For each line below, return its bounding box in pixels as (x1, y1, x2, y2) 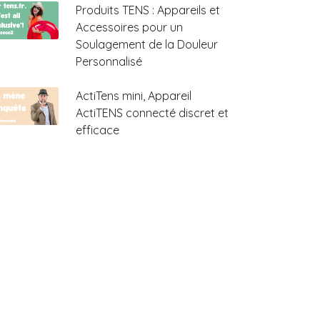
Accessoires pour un (76, 20, 183, 34)
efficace (76, 123, 119, 137)
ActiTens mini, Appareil (76, 89, 191, 103)
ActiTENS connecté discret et (76, 106, 229, 120)
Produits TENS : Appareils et (76, 3, 220, 17)
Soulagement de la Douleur (76, 37, 218, 51)
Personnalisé (76, 54, 142, 69)
